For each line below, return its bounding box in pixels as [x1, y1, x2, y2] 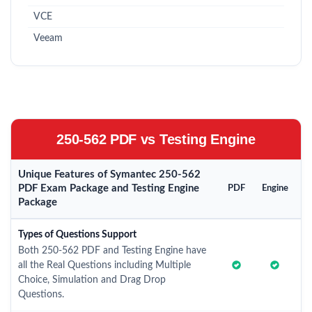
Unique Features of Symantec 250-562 [18, 169, 201, 180]
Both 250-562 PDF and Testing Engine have [18, 246, 206, 256]
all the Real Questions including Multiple [18, 260, 191, 270]
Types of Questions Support [18, 230, 136, 240]
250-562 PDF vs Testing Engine [56, 132, 256, 147]
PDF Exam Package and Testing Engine [18, 183, 199, 194]
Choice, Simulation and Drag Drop [18, 275, 166, 285]
